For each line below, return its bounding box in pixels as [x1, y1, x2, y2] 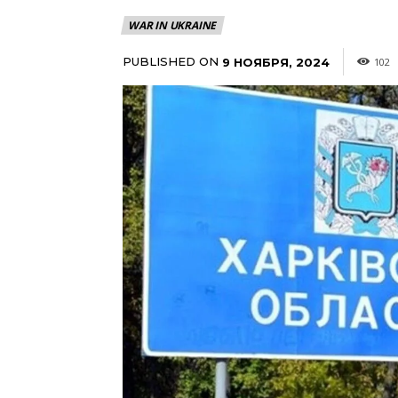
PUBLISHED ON [123, 53, 219, 68]
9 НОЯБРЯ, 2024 [222, 54, 330, 69]
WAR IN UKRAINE [128, 17, 217, 33]
